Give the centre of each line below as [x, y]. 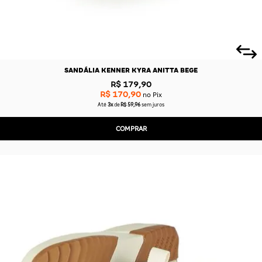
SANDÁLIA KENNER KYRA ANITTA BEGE [131, 70]
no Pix [151, 94]
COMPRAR [131, 128]
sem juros [153, 105]
